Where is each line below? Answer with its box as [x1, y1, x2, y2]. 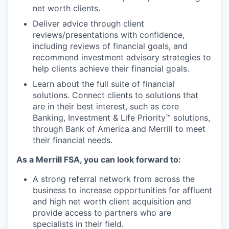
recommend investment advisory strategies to [33, 52, 211, 62]
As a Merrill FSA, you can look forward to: [16, 154, 181, 165]
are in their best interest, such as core [33, 101, 179, 111]
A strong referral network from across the [33, 174, 195, 184]
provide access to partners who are [33, 208, 171, 218]
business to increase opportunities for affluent [33, 185, 212, 195]
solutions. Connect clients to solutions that [33, 90, 198, 100]
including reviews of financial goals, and [33, 41, 188, 51]
